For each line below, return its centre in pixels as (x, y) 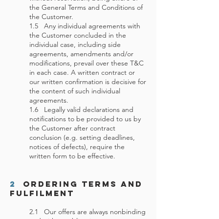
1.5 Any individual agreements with (85, 26)
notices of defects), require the (77, 147)
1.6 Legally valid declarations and (81, 109)
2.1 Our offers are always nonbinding (88, 212)
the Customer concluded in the (78, 35)
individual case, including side (75, 44)
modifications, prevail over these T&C (87, 63)
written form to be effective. (72, 156)
